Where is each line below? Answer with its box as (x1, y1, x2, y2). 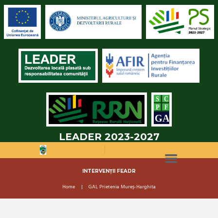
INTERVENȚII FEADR (82, 167, 136, 174)
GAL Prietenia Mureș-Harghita (89, 182, 156, 191)
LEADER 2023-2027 (58, 131, 160, 143)
